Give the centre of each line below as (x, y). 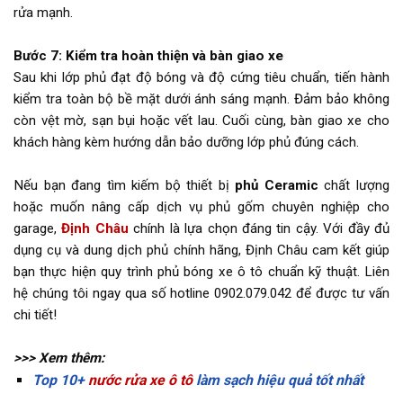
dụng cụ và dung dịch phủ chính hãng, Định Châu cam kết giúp (201, 251)
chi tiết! (35, 315)
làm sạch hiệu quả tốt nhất (278, 381)
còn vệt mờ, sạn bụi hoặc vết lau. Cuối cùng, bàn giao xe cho (201, 121)
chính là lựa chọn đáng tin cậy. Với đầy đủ (259, 229)
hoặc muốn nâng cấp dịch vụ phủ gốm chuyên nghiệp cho (201, 207)
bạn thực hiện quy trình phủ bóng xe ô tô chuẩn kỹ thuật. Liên (201, 272)
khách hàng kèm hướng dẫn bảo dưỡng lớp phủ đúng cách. (186, 143)
